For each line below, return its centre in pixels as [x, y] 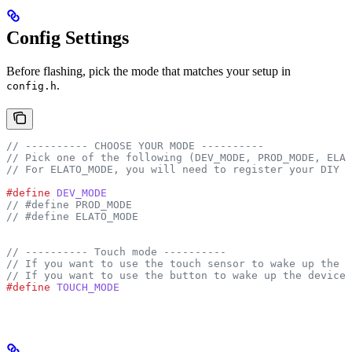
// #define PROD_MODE [69, 204]
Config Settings [68, 37]
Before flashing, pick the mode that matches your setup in [148, 71]
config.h [31, 86]
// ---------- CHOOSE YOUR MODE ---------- [135, 145]
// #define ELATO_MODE [72, 216]
